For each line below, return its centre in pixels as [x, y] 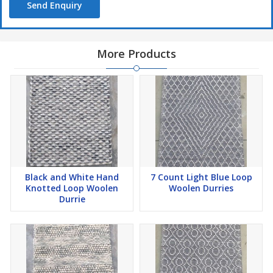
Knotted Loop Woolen [72, 188]
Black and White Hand [72, 177]
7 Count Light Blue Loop [201, 177]
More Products [136, 54]
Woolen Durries [201, 188]
